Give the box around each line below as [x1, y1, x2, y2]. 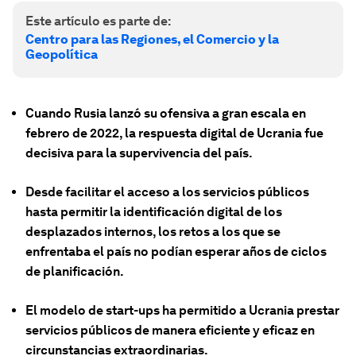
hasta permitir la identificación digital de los [25, 204, 282, 219]
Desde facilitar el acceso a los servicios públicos [25, 184, 309, 199]
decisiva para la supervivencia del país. [25, 145, 253, 161]
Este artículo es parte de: [25, 14, 171, 29]
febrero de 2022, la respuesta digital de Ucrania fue [25, 126, 323, 141]
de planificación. [25, 264, 124, 279]
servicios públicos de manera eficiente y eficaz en [25, 323, 315, 338]
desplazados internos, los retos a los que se [25, 224, 281, 239]
